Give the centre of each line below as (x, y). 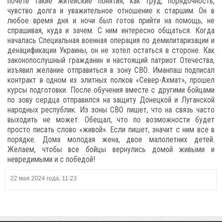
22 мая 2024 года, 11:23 (44, 178)
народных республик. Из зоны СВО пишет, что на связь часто (111, 110)
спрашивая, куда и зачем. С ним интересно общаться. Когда (111, 30)
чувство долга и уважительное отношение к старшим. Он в (111, 11)
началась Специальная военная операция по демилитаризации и (111, 40)
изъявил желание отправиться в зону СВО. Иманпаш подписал (111, 70)
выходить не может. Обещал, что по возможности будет (111, 120)
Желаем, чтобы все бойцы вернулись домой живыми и (111, 149)
